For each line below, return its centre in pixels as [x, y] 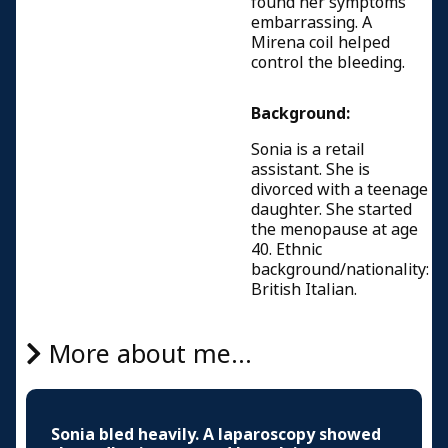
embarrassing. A [311, 22]
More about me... [147, 354]
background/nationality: [340, 269]
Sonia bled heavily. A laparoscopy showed [216, 434]
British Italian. [304, 289]
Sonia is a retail [308, 149]
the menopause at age [334, 229]
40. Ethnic [286, 249]
